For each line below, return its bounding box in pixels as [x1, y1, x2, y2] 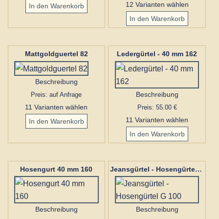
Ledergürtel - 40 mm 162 [117, 50, 197, 58]
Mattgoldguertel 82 [24, 50, 88, 58]
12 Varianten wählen [125, 1, 189, 9]
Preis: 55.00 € [137, 103, 177, 111]
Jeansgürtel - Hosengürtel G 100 [195, 165, 202, 173]
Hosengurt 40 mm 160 [20, 165, 93, 173]
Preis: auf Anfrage [31, 90, 82, 98]
